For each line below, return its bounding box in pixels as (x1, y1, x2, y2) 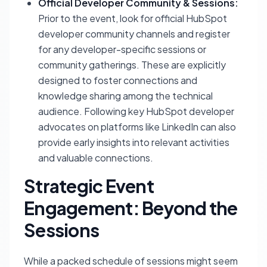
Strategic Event (24, 175, 154, 197)
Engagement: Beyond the (24, 197, 238, 219)
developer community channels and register (38, 27, 230, 40)
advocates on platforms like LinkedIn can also (38, 120, 236, 133)
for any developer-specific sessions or (38, 43, 206, 55)
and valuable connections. (38, 151, 153, 164)
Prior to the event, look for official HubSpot (38, 12, 227, 24)
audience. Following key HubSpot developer (38, 105, 234, 117)
